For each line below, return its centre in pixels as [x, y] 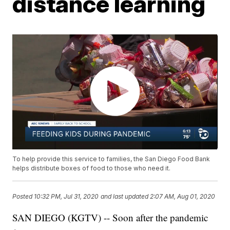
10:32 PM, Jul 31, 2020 [66, 196]
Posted [23, 196]
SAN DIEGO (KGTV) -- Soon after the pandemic [110, 218]
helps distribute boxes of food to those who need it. [92, 168]
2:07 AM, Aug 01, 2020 [183, 196]
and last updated [125, 196]
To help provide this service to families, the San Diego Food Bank [111, 159]
